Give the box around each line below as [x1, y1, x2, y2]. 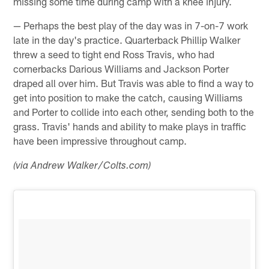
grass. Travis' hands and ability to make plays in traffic [13, 120, 247, 133]
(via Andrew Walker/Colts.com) [13, 162, 151, 172]
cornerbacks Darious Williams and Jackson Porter [13, 62, 229, 75]
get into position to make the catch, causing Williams [13, 91, 243, 104]
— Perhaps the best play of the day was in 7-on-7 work [13, 19, 249, 32]
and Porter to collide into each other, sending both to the [13, 106, 255, 118]
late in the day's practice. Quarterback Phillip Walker [13, 34, 241, 46]
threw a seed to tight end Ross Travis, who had [13, 48, 215, 61]
